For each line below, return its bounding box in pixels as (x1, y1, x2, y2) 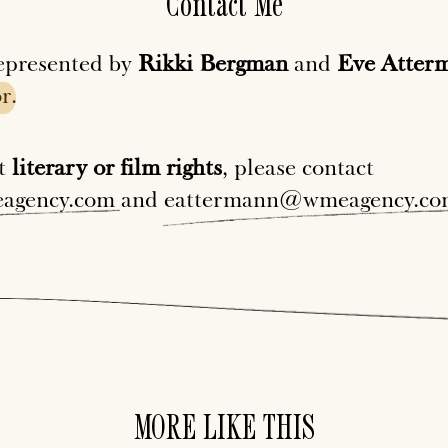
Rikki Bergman (138, 48, 288, 77)
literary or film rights (12, 152, 222, 181)
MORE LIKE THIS (133, 404, 315, 446)
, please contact (222, 152, 374, 181)
